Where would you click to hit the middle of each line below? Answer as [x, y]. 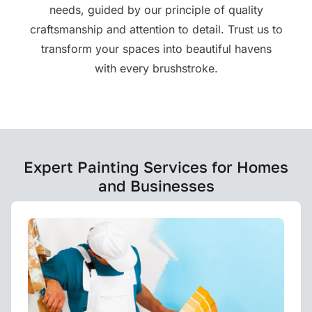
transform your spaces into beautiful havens [156, 48]
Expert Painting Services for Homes [156, 166]
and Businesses [156, 185]
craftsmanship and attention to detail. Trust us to [156, 29]
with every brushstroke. [156, 68]
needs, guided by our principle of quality [156, 9]
